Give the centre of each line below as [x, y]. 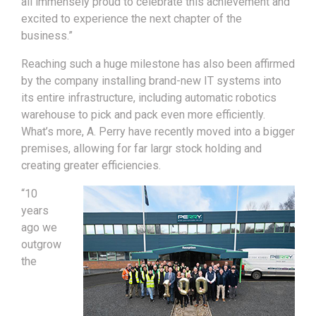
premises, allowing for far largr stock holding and [141, 149]
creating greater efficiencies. [91, 166]
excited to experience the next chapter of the [132, 19]
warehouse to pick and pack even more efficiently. [143, 115]
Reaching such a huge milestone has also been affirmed [158, 64]
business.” [47, 36]
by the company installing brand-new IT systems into [151, 81]
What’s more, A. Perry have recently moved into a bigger [158, 132]
